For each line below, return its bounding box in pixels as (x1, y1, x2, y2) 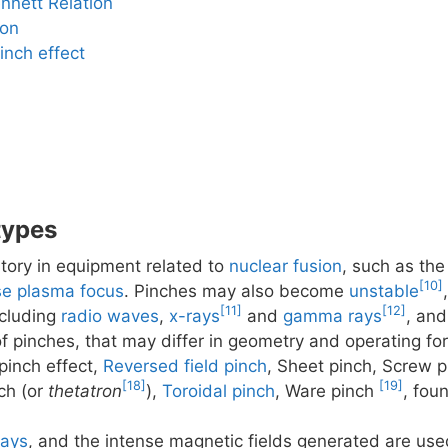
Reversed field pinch (103, 355, 267, 376)
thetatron (48, 380, 122, 401)
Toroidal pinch (162, 380, 275, 401)
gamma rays (283, 305, 382, 326)
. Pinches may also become (124, 280, 349, 301)
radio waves (61, 305, 159, 326)
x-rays (169, 305, 220, 326)
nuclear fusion (229, 255, 342, 276)
